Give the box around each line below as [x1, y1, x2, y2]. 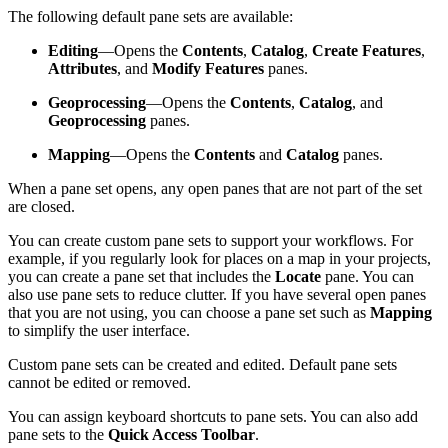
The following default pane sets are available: [8, 8, 293, 26]
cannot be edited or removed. [8, 374, 191, 392]
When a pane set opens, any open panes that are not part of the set [8, 180, 422, 198]
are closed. [8, 198, 75, 216]
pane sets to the [8, 426, 108, 444]
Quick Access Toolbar [108, 426, 255, 444]
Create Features [312, 42, 421, 60]
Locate [275, 268, 321, 286]
